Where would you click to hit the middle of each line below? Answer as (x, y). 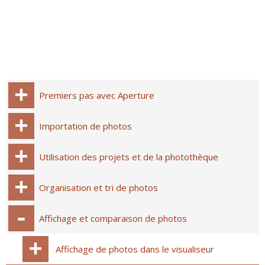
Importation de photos (85, 126)
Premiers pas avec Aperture (97, 95)
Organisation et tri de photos (98, 188)
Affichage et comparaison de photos (113, 218)
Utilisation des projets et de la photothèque (129, 157)
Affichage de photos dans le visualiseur (135, 249)
